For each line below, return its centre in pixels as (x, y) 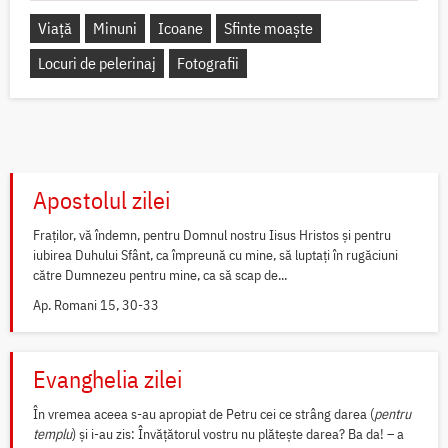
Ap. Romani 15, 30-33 (96, 305)
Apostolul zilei (101, 200)
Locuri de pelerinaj (97, 63)
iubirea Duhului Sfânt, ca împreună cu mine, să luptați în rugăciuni (215, 255)
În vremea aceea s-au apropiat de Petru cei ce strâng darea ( (203, 414)
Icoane (180, 28)
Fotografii (208, 63)
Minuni (115, 28)
